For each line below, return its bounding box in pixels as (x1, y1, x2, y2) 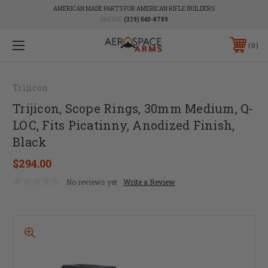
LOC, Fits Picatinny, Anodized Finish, (13, 117, 235, 133)
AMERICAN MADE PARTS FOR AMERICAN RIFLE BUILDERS (53, 5, 215, 13)
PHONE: (100, 16, 124, 23)
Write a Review (123, 176, 175, 187)
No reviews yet (66, 176, 117, 187)
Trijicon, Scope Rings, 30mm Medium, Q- (13, 100, 254, 116)
